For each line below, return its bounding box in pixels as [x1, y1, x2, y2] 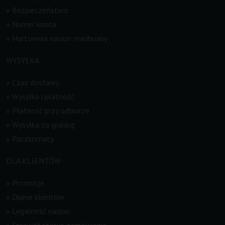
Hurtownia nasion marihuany [12, 33, 107, 43]
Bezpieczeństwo [12, 5, 68, 15]
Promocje [12, 177, 44, 188]
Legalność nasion [12, 205, 70, 216]
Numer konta [12, 19, 56, 29]
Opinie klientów [12, 191, 64, 202]
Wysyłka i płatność [12, 91, 74, 101]
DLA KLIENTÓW [6, 155, 61, 166]
